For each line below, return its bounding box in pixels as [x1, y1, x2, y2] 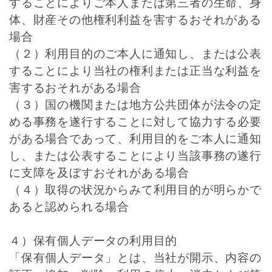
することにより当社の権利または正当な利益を [9, 64, 262, 77]
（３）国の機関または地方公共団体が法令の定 [9, 98, 262, 111]
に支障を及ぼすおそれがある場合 [9, 166, 189, 179]
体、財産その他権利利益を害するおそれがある [9, 13, 262, 26]
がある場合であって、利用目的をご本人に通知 [9, 132, 262, 145]
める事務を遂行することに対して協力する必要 [9, 115, 262, 128]
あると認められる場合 [9, 200, 129, 213]
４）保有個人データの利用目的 [9, 234, 178, 247]
